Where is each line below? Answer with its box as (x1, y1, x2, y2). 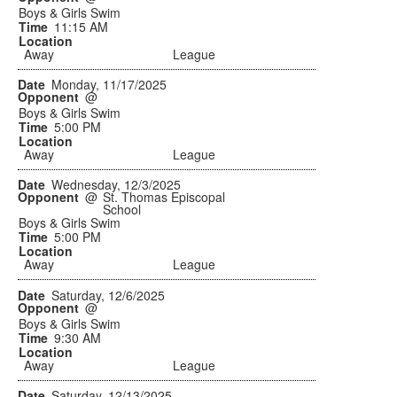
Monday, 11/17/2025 (51, 75, 167, 94)
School (103, 200, 142, 219)
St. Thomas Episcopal (103, 188, 226, 206)
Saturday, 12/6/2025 (51, 286, 165, 305)
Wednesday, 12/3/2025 (51, 175, 181, 194)
